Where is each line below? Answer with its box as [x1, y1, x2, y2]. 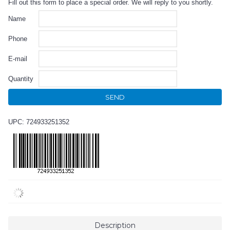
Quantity [8, 75, 33, 83]
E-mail [8, 55, 27, 63]
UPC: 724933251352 [8, 118, 69, 126]
